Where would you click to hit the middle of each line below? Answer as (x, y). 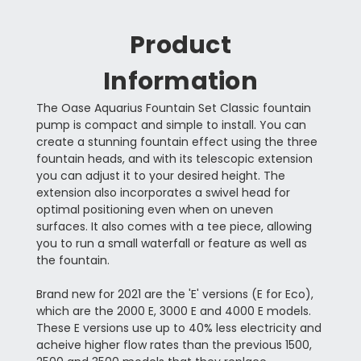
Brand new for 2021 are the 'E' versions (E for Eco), (174, 295)
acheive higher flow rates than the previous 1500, (174, 345)
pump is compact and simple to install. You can (171, 125)
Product (180, 46)
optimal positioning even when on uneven (154, 210)
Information (180, 82)
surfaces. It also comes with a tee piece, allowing (174, 227)
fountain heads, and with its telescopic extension (174, 159)
